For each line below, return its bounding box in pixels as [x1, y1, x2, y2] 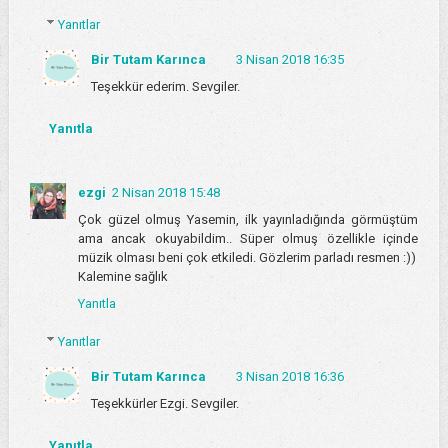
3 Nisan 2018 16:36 [235, 369, 344, 385]
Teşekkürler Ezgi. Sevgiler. [90, 396, 239, 412]
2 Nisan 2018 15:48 [111, 184, 220, 200]
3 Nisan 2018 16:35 [235, 52, 344, 68]
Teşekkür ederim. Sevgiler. [90, 79, 240, 95]
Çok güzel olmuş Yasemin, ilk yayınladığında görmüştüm [77, 211, 419, 227]
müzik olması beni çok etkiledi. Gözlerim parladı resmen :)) [77, 249, 416, 265]
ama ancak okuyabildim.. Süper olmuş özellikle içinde [77, 230, 419, 246]
